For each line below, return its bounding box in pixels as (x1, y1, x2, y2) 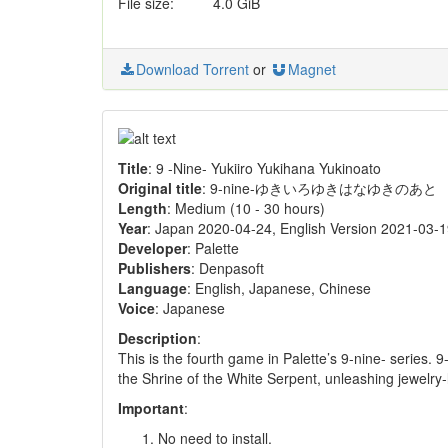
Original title (118, 177, 202, 198)
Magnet (288, 58, 336, 79)
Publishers (118, 257, 191, 278)
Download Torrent (136, 58, 249, 79)
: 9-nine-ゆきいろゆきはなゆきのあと (202, 177, 437, 198)
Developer (118, 237, 187, 258)
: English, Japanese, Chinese (187, 277, 371, 298)
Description (118, 327, 197, 348)
